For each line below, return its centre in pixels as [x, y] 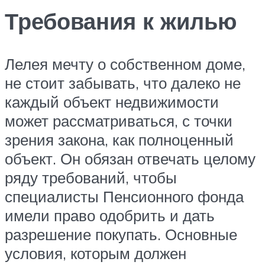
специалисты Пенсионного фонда [124, 196]
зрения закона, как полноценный [119, 139]
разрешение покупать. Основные [121, 234]
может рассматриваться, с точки [119, 120]
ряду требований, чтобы [91, 177]
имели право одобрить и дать [110, 215]
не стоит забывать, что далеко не [123, 83]
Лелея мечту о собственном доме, [125, 64]
